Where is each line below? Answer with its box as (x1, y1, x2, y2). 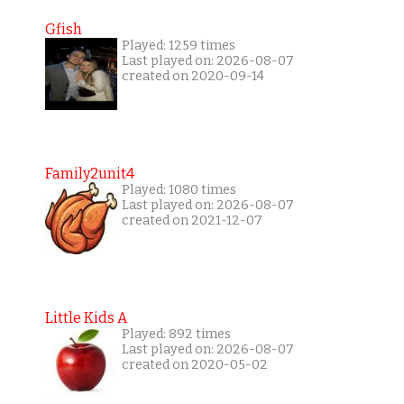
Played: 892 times (121, 326, 231, 343)
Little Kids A (44, 309, 127, 327)
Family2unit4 (44, 165, 134, 183)
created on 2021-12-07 (121, 213, 262, 229)
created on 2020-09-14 (121, 69, 264, 85)
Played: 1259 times (121, 38, 235, 54)
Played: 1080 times (121, 182, 236, 198)
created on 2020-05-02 (121, 357, 268, 373)
